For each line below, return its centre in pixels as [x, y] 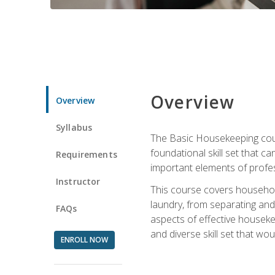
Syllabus [74, 127]
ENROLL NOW [84, 239]
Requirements [87, 154]
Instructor [78, 181]
